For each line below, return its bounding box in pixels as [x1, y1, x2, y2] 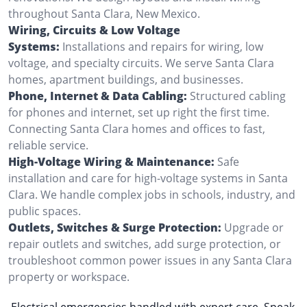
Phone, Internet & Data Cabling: [8, 88, 187, 103]
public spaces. [8, 203, 81, 219]
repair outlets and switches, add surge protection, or [8, 236, 281, 251]
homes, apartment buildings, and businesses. [8, 71, 243, 87]
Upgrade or [224, 219, 284, 235]
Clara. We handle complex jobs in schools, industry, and [8, 186, 295, 202]
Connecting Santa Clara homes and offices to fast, [8, 121, 265, 136]
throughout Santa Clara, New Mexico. [8, 5, 200, 21]
